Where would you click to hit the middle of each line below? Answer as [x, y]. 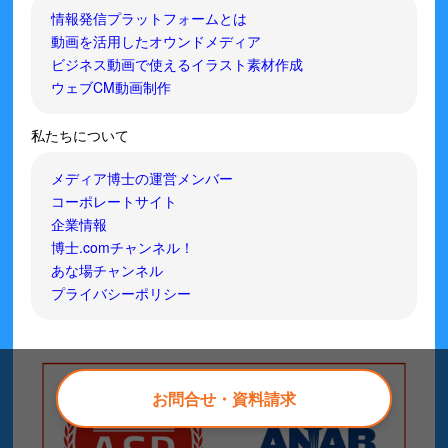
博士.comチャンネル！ [123, 247]
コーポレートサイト [114, 201]
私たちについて [80, 135]
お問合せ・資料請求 [224, 398]
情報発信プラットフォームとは [149, 18]
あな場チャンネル [107, 270]
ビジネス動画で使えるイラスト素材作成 [177, 64]
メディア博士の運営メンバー [142, 178]
